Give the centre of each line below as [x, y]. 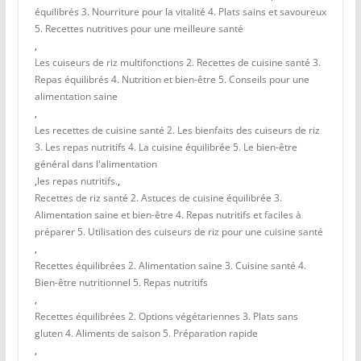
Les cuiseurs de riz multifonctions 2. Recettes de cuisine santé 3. [177, 63]
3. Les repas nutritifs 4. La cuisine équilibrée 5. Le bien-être [166, 147]
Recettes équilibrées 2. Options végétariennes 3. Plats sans [166, 317]
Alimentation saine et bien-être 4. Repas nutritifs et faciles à [168, 215]
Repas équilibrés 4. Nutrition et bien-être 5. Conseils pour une [172, 80]
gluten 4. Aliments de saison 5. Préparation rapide [146, 334]
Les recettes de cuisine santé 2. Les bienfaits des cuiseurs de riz [177, 131]
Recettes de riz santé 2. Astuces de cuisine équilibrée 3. [158, 198]
